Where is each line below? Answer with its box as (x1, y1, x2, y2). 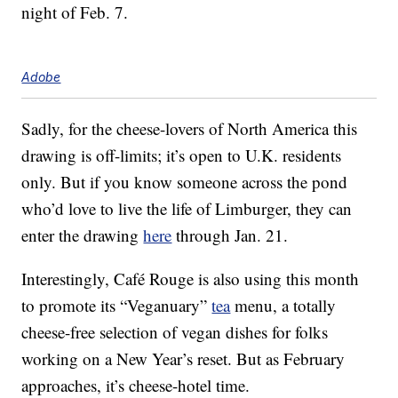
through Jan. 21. (171, 224, 289, 247)
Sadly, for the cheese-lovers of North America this (21, 117, 358, 140)
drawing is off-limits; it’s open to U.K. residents (21, 144, 342, 167)
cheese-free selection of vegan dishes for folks (21, 321, 329, 344)
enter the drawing (21, 224, 144, 247)
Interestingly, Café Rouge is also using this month (21, 267, 360, 291)
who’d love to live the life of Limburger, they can (21, 197, 353, 220)
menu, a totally (230, 294, 337, 317)
